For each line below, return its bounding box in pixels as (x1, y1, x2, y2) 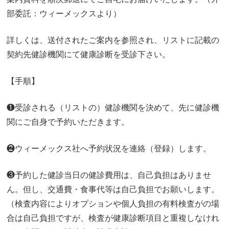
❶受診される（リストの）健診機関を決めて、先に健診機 (7, 103, 220, 112)
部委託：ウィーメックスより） (7, 9, 122, 18)
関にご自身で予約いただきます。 (7, 118, 130, 127)
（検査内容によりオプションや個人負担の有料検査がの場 (7, 199, 220, 209)
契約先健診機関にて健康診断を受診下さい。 (7, 50, 171, 59)
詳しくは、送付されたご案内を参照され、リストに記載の (7, 36, 220, 45)
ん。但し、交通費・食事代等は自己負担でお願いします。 (7, 185, 220, 194)
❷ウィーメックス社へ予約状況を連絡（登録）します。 (7, 144, 212, 153)
